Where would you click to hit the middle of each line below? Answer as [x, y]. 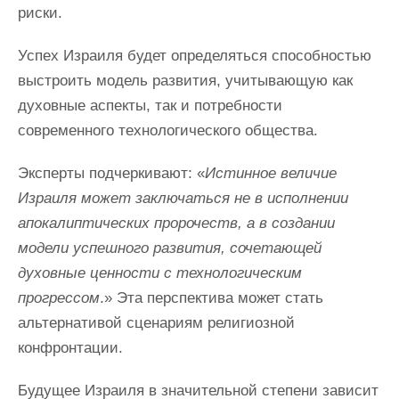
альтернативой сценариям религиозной [156, 323]
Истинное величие [271, 173]
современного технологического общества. [168, 130]
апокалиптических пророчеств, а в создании [176, 223]
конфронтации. [70, 348]
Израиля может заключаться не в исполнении [183, 198]
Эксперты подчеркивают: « [111, 173]
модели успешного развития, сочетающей [170, 248]
